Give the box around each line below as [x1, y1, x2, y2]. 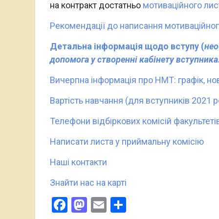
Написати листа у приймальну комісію [50, 136, 204, 147]
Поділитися [126, 195, 209, 214]
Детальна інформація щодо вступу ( [50, 41, 204, 51]
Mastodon [87, 195, 156, 214]
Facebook [67, 195, 132, 214]
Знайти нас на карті [50, 177, 127, 188]
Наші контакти [50, 156, 107, 167]
